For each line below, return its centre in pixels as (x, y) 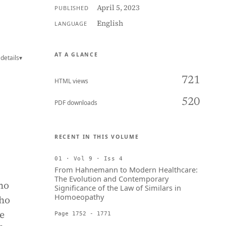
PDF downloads (76, 103)
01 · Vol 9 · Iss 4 (89, 158)
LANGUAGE (71, 23)
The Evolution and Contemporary (111, 179)
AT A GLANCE (76, 54)
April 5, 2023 (118, 8)
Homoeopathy (79, 197)
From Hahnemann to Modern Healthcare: (126, 169)
